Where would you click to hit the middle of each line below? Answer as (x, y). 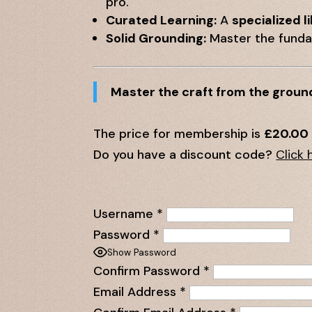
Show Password (142, 253)
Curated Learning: (162, 20)
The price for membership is (179, 133)
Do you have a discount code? (185, 154)
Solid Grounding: (156, 38)
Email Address (135, 291)
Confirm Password (147, 271)
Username (124, 213)
